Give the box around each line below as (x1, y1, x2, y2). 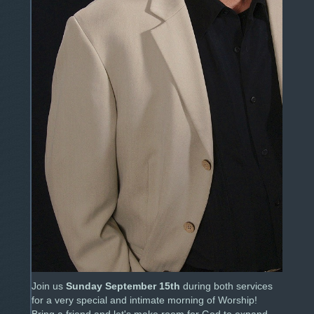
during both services (180, 280, 273, 292)
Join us (32, 280, 66, 292)
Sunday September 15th (66, 280, 180, 292)
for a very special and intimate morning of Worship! (32, 294, 257, 306)
